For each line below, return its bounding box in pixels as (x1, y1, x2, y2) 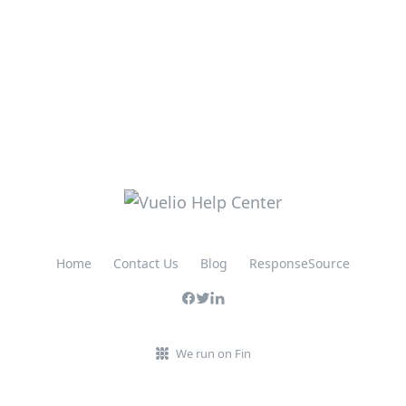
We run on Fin (175, 345, 251, 362)
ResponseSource (249, 255, 350, 272)
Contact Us (113, 255, 179, 272)
